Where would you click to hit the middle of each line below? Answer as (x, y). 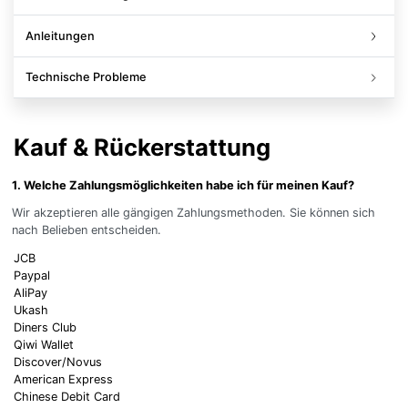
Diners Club (45, 328)
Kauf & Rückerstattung (142, 147)
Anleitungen (60, 36)
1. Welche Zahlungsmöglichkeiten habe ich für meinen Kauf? (183, 185)
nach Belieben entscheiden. (86, 229)
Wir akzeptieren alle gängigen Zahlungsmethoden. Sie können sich (193, 212)
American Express (63, 380)
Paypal (32, 276)
